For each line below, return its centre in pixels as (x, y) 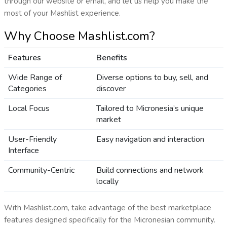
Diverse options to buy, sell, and (152, 78)
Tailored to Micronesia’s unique (150, 109)
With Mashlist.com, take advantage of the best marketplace (107, 208)
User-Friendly (32, 140)
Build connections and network (150, 171)
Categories (27, 89)
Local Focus (29, 109)
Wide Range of (35, 78)
